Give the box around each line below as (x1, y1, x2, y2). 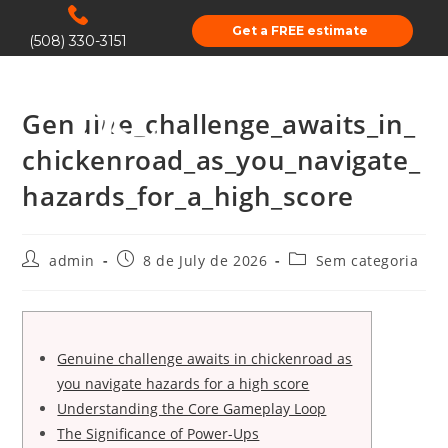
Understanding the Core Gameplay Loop (57, 399, 327, 418)
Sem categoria (315, 251, 419, 270)
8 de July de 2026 (143, 251, 268, 270)
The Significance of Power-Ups (57, 424, 260, 443)
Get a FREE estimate (231, 22, 368, 38)
